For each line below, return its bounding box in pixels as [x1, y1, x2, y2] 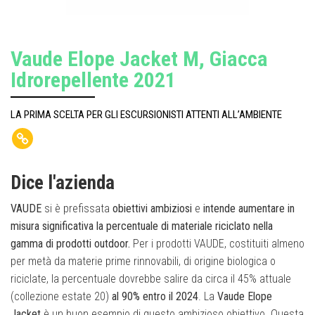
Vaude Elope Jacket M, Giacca [11, 46, 268, 72]
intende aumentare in [203, 202, 295, 216]
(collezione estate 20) [11, 290, 112, 304]
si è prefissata [41, 202, 112, 216]
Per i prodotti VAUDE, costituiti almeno [130, 237, 304, 251]
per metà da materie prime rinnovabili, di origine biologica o [11, 255, 276, 269]
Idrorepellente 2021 [11, 67, 176, 93]
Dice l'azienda [11, 172, 115, 195]
